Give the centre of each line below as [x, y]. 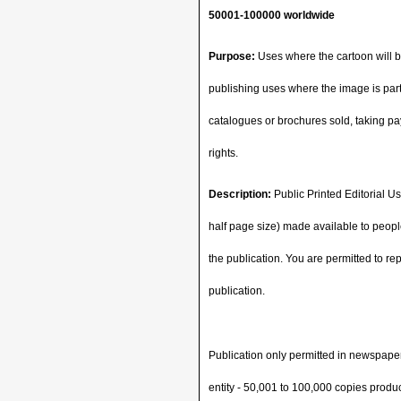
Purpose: [232, 56]
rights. [223, 153]
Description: [240, 194]
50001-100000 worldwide [272, 15]
